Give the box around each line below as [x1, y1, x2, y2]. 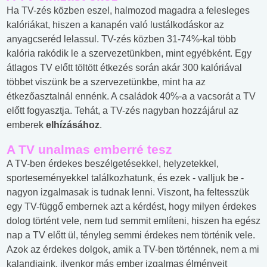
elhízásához [46, 120, 100, 131]
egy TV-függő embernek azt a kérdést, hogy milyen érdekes [7, 201, 256, 212]
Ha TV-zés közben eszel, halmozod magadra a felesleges [7, 5, 250, 16]
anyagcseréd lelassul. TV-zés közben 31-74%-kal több [7, 34, 236, 45]
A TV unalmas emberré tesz [7, 142, 172, 157]
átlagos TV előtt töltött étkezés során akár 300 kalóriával [7, 63, 242, 73]
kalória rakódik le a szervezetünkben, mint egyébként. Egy [7, 48, 252, 59]
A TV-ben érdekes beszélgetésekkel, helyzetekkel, [7, 159, 219, 169]
